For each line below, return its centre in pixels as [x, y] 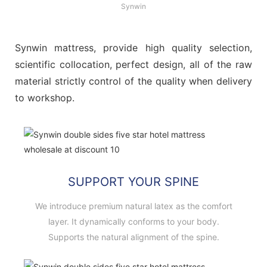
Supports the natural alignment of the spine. [133, 237]
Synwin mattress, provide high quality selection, [133, 47]
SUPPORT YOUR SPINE [133, 181]
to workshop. [45, 97]
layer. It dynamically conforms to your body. [133, 221]
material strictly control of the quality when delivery [133, 81]
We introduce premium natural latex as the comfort [133, 206]
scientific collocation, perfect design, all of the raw [133, 64]
